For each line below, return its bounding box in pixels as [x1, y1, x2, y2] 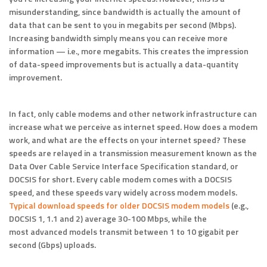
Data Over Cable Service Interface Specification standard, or [9, 160, 238, 173]
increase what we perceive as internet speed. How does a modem [9, 120, 257, 133]
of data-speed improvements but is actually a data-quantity [9, 58, 238, 71]
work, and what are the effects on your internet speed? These [9, 133, 246, 147]
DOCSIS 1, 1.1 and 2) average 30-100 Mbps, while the [9, 212, 207, 225]
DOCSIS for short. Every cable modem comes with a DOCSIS [9, 173, 232, 186]
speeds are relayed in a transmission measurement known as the [9, 147, 257, 160]
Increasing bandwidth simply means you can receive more [9, 32, 228, 45]
